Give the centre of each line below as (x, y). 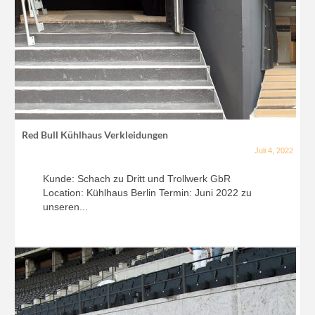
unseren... (65, 207)
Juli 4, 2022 (274, 151)
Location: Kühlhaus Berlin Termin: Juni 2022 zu (147, 193)
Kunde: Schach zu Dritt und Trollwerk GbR (137, 179)
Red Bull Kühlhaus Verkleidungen (95, 135)
